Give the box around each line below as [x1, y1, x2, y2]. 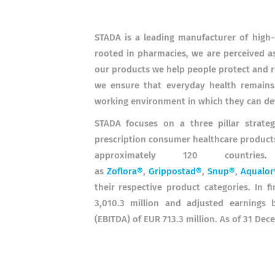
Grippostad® [148, 167, 202, 176]
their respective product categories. [94, 183, 251, 192]
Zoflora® [106, 167, 143, 176]
